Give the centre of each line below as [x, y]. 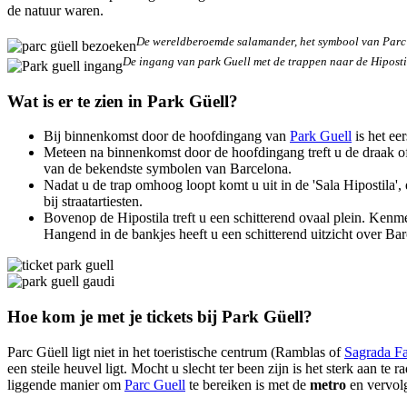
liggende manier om [66, 384]
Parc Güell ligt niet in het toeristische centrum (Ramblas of [176, 352]
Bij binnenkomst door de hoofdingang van [167, 136]
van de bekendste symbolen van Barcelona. [168, 169]
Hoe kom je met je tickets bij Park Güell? [160, 317]
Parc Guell [155, 384]
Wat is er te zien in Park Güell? [123, 101]
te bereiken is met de [248, 384]
